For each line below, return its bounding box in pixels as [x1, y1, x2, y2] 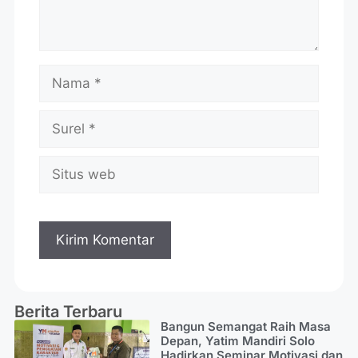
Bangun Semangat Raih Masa [160, 319, 331, 335]
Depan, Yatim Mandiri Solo [160, 333, 315, 349]
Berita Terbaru [14, 302, 122, 322]
